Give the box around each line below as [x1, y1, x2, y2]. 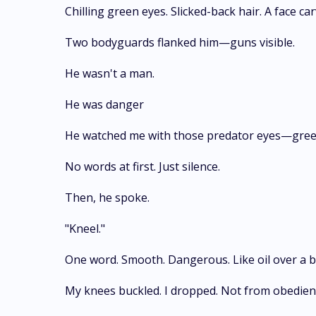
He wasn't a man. [65, 66, 154, 81]
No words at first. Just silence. [65, 159, 220, 174]
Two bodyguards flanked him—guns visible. [65, 35, 295, 50]
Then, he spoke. [65, 190, 150, 205]
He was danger [65, 97, 144, 112]
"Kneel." [65, 221, 105, 236]
